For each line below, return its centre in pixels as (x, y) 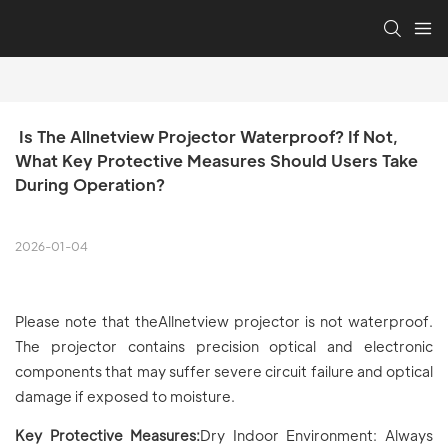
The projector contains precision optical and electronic (224, 346)
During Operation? (90, 185)
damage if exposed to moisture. (125, 396)
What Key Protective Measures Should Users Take (216, 161)
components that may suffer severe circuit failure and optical (224, 371)
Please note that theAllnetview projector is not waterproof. (224, 321)
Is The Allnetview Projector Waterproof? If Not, (206, 137)
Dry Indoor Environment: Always (317, 435)
